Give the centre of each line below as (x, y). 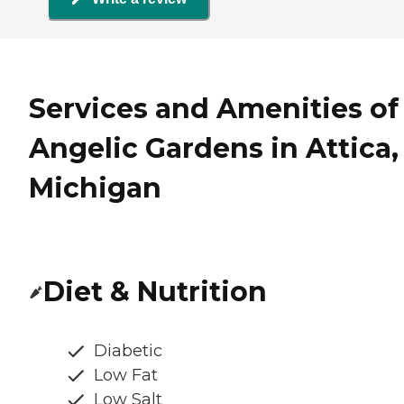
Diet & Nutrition (155, 292)
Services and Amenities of (214, 109)
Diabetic (128, 351)
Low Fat (126, 376)
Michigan (95, 188)
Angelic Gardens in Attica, (214, 149)
